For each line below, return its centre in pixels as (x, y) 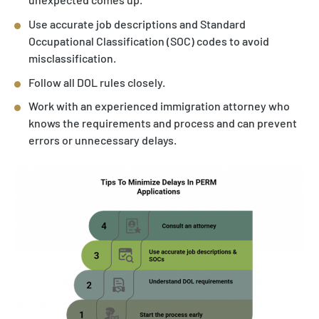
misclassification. (72, 58)
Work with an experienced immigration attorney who (159, 106)
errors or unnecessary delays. (103, 140)
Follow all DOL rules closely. (97, 82)
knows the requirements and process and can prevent (163, 123)
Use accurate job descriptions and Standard (137, 23)
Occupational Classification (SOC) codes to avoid (149, 41)
